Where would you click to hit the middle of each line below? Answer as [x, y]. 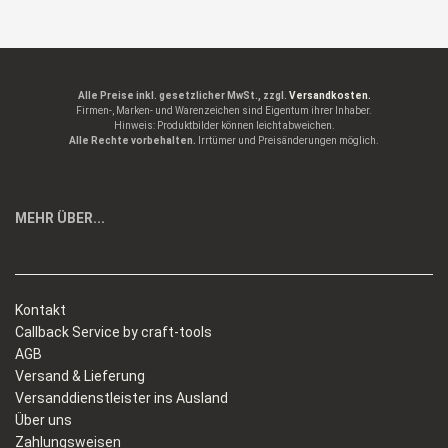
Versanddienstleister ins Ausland [121, 398]
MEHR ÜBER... [60, 218]
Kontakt [40, 310]
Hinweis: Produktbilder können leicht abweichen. [224, 126]
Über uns [43, 420]
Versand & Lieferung [80, 376]
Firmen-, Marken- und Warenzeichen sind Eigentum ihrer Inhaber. [224, 111]
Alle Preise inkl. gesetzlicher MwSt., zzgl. [183, 96]
